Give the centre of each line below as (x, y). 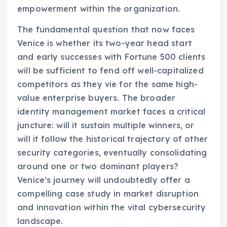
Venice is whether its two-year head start (105, 43)
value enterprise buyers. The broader (97, 98)
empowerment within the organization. (99, 8)
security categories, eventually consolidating (112, 152)
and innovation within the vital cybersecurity (112, 207)
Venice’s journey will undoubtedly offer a (104, 180)
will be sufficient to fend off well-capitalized (110, 70)
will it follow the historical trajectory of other (112, 139)
